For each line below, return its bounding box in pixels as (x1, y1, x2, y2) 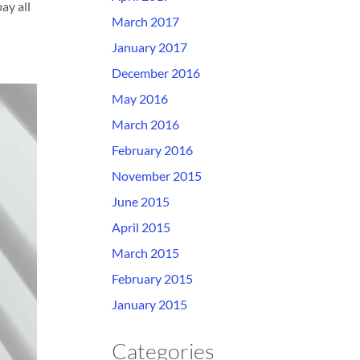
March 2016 (111, 117, 179, 132)
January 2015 (111, 297, 187, 312)
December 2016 (111, 65, 200, 80)
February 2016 (111, 142, 193, 157)
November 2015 (111, 168, 202, 183)
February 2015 (111, 271, 193, 286)
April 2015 (111, 219, 170, 235)
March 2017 (111, 14, 179, 29)
